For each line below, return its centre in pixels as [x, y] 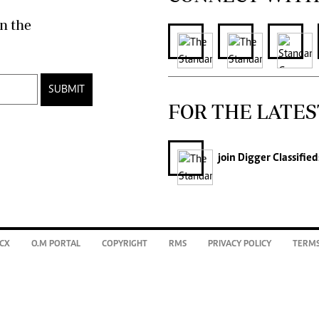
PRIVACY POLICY [240, 245]
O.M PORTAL [56, 245]
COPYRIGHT [125, 245]
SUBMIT [67, 89]
